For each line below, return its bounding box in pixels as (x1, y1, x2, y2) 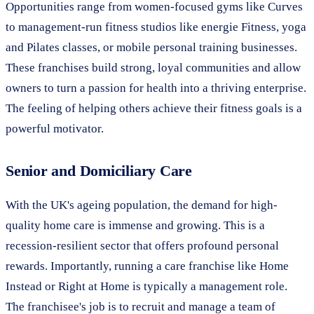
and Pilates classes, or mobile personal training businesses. (6, 40, 297, 54)
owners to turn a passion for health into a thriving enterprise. (6, 81, 306, 95)
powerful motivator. (6, 121, 104, 135)
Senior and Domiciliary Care (6, 161, 193, 179)
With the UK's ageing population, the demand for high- (6, 198, 278, 212)
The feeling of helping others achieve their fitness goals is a (6, 101, 302, 115)
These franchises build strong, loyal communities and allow (6, 60, 301, 74)
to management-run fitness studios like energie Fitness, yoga (6, 20, 306, 34)
